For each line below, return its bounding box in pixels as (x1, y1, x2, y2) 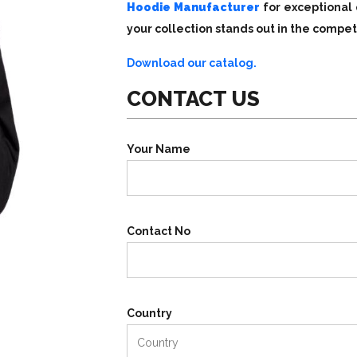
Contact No (127, 225, 190, 237)
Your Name (127, 143, 190, 155)
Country (127, 307, 172, 320)
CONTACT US (127, 87, 260, 111)
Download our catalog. (127, 57, 257, 69)
